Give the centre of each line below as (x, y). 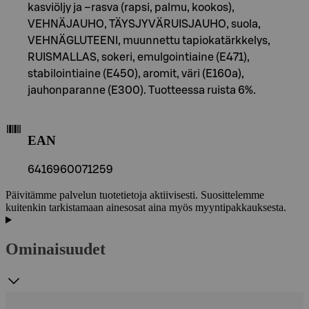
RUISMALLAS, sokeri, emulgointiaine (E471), (139, 57)
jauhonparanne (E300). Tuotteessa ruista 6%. (142, 90)
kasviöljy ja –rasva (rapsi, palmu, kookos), (131, 7)
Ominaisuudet (56, 249)
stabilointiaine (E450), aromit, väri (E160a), (136, 73)
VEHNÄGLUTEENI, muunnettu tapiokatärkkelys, (149, 40)
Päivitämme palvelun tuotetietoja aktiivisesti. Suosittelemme (135, 195)
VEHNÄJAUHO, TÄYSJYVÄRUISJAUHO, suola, (144, 24)
